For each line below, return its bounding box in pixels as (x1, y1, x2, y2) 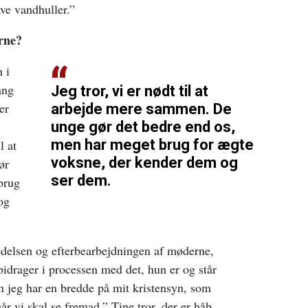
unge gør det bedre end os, (50, 118, 235, 135)
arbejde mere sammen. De (50, 100, 232, 118)
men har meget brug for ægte (50, 135, 254, 153)
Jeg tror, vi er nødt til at (50, 82, 208, 100)
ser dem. (50, 171, 111, 189)
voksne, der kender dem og (50, 153, 238, 171)
